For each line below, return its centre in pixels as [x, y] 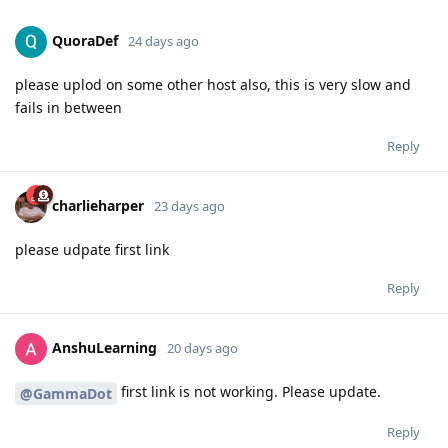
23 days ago [189, 205]
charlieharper [98, 205]
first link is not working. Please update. [249, 392]
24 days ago [163, 40]
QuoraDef [85, 40]
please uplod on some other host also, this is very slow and [213, 85]
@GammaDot [66, 393]
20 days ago [202, 347]
